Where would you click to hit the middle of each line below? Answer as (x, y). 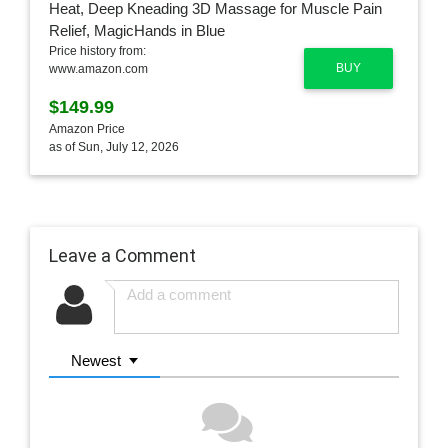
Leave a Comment (122, 255)
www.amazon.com (98, 69)
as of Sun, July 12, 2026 (113, 147)
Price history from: (97, 51)
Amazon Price (86, 129)
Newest (96, 360)
